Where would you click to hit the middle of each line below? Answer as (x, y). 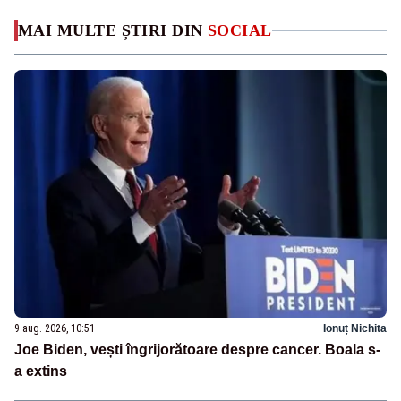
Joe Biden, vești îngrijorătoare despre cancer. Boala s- (197, 349)
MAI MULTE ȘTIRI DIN (113, 31)
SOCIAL (240, 31)
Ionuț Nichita (355, 328)
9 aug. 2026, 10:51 (55, 328)
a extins (41, 371)
